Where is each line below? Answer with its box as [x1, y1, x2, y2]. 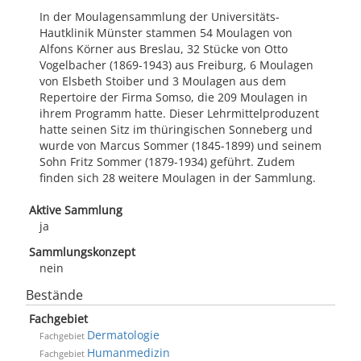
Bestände [26, 286, 83, 304]
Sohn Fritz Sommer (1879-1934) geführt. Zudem [39, 154, 295, 169]
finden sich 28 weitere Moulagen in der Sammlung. [39, 170, 316, 185]
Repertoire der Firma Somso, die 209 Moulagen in [39, 89, 308, 105]
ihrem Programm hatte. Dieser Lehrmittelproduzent [39, 106, 319, 121]
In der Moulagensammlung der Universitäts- [39, 9, 280, 24]
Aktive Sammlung [29, 202, 122, 218]
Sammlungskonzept [29, 244, 135, 259]
